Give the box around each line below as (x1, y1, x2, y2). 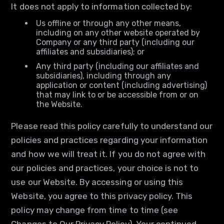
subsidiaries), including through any (36, 71, 171, 80)
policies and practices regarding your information (11, 135, 208, 145)
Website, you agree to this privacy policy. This (11, 191, 193, 201)
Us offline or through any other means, (36, 18, 181, 28)
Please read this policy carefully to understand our (11, 121, 213, 131)
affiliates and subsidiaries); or (36, 47, 145, 56)
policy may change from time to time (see (11, 205, 178, 215)
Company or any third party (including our (36, 37, 195, 47)
